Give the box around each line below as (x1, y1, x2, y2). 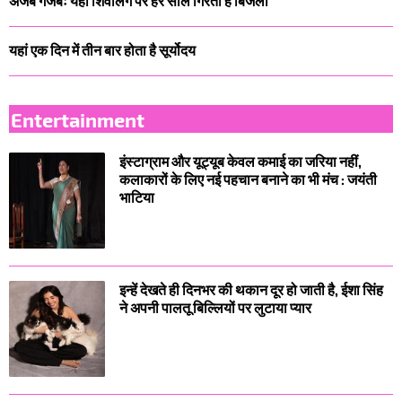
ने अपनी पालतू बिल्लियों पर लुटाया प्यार (119, 299, 311, 317)
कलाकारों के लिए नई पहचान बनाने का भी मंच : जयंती (119, 170, 377, 188)
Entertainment (11, 106, 144, 131)
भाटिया (119, 188, 154, 206)
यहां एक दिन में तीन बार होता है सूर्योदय (9, 40, 196, 58)
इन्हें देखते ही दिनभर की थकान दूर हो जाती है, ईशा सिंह (119, 281, 383, 299)
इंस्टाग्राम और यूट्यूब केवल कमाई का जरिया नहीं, (119, 153, 362, 170)
